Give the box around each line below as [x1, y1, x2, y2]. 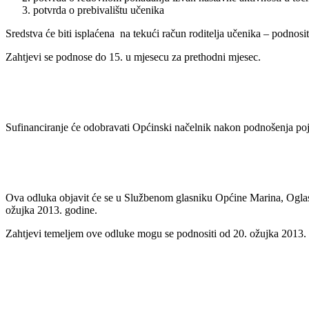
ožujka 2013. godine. [6, 203, 97, 216]
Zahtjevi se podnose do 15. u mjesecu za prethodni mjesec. [6, 50, 261, 63]
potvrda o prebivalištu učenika [33, 3, 164, 16]
